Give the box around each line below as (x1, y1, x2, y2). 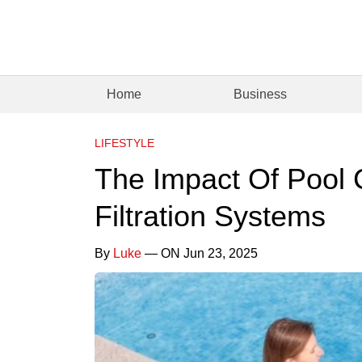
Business (234, 86, 288, 101)
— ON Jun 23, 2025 (141, 246, 258, 260)
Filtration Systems (95, 199, 326, 233)
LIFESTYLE (95, 136, 154, 149)
